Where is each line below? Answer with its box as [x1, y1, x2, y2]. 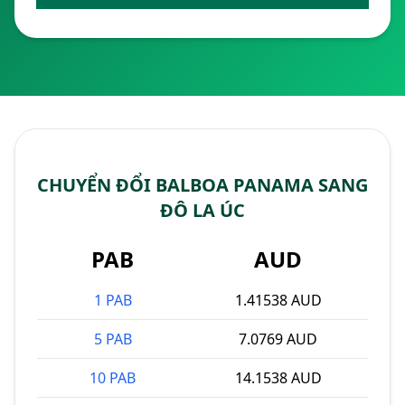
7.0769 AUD [239, 329, 317, 349]
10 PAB [89, 368, 136, 388]
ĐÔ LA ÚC [160, 198, 245, 222]
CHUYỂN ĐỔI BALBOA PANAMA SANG [37, 173, 368, 197]
